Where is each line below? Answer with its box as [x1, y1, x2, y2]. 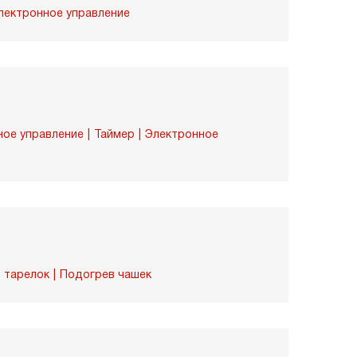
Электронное [145, 127, 218, 140]
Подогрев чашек [60, 268, 151, 280]
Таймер [94, 127, 135, 140]
